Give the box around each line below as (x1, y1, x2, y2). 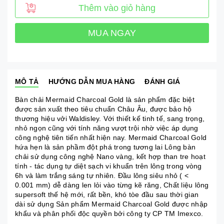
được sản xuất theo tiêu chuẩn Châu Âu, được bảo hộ (15, 105, 192, 113)
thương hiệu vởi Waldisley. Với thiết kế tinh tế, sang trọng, (15, 114, 204, 122)
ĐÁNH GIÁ (144, 77, 180, 85)
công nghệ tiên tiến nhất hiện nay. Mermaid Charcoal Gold (15, 133, 206, 141)
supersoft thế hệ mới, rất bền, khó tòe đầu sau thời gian (15, 190, 198, 198)
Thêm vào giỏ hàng (78, 3, 155, 13)
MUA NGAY (88, 28, 136, 38)
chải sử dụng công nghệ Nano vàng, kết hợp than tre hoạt (15, 152, 205, 160)
